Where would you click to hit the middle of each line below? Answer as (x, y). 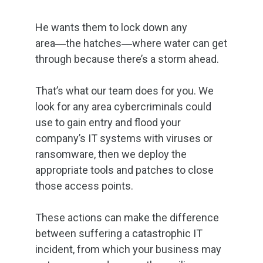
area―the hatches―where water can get (131, 43)
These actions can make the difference (127, 218)
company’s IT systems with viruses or (124, 138)
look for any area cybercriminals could (123, 107)
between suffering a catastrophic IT (119, 233)
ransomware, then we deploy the (111, 154)
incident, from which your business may (128, 249)
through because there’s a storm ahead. (127, 59)
